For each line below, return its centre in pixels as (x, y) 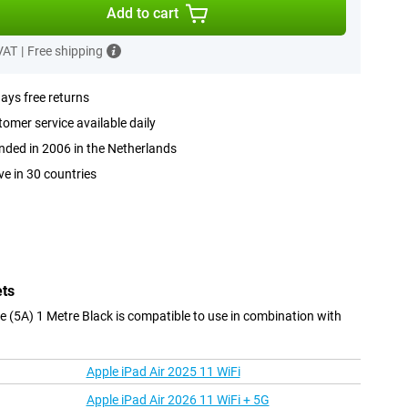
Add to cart (143, 13)
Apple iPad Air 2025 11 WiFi (163, 372)
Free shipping (65, 51)
